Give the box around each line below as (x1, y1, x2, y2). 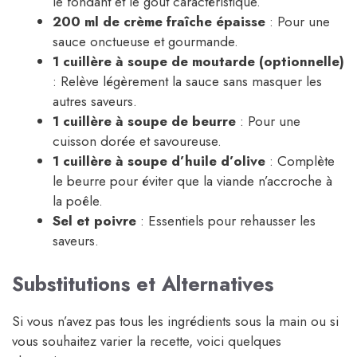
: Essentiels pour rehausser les (136, 211, 316, 231)
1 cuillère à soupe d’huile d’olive (53, 151, 265, 171)
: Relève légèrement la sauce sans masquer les (53, 72, 322, 92)
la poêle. (53, 191, 103, 211)
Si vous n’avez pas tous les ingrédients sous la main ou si (12, 311, 339, 331)
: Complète (265, 151, 335, 171)
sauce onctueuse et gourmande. (53, 32, 238, 52)
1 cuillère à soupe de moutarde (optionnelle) (53, 52, 344, 72)
